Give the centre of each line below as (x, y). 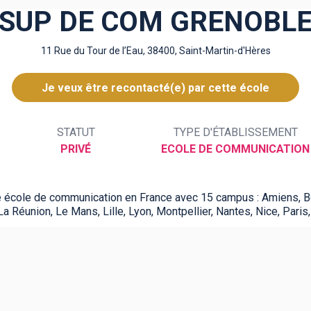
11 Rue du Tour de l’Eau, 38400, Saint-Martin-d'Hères (155, 51)
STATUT (76, 132)
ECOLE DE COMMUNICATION (235, 149)
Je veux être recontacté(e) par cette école (155, 87)
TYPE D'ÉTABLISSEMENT (235, 132)
